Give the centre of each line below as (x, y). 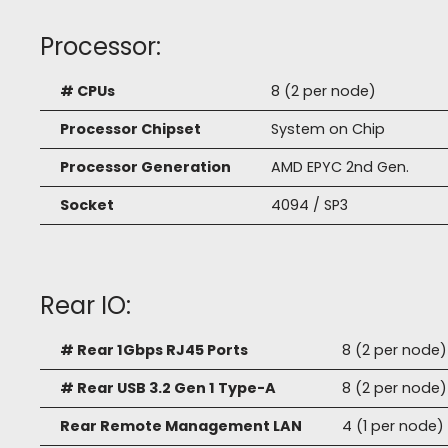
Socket (87, 205)
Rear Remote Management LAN (181, 426)
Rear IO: (85, 306)
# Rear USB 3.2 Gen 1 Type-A (168, 388)
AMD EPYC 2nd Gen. (340, 167)
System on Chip (328, 129)
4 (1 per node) (393, 426)
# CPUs (87, 91)
